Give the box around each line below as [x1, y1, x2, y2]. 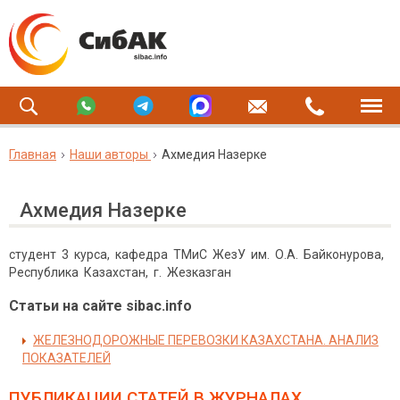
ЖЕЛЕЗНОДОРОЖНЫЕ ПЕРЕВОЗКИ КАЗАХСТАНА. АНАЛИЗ [33, 333, 379, 347]
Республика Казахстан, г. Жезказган [9, 265, 231, 279]
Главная [9, 147, 56, 162]
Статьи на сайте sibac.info [9, 297, 192, 314]
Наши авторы [70, 147, 148, 162]
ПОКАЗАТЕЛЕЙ [22, 351, 111, 365]
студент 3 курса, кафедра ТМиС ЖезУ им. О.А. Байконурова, [9, 247, 387, 262]
